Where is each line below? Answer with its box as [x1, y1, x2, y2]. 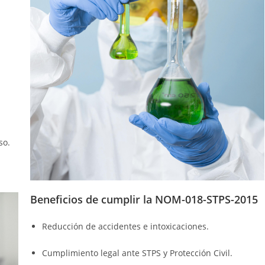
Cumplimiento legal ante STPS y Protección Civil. [41, 247, 232, 258]
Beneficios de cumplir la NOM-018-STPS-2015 [30, 192, 258, 206]
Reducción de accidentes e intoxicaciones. [41, 220, 209, 232]
